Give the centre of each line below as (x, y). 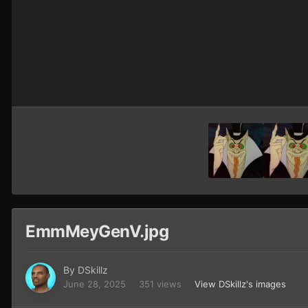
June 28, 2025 (95, 284)
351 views (160, 284)
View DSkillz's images (240, 284)
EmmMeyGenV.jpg (97, 232)
